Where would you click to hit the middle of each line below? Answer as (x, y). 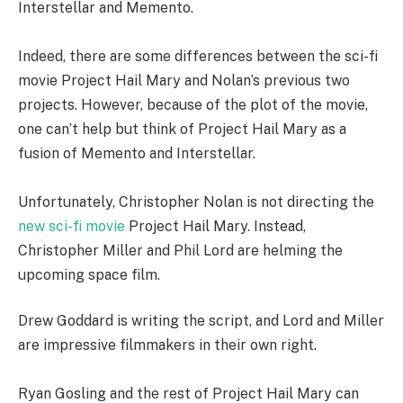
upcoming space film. (89, 274)
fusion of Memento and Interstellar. (139, 153)
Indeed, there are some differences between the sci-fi (198, 56)
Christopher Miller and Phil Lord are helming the (180, 250)
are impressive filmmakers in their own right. (169, 345)
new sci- (45, 226)
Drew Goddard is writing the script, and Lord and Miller (201, 321)
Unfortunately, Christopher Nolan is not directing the (196, 201)
